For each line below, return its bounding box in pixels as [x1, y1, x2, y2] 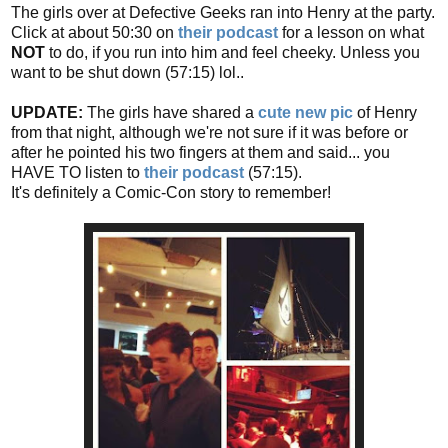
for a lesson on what [278, 23, 424, 41]
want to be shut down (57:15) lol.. [11, 63, 244, 81]
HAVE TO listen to [11, 163, 144, 181]
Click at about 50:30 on [11, 23, 174, 41]
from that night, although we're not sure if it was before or [11, 123, 408, 141]
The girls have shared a [83, 103, 258, 121]
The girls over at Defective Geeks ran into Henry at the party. [11, 3, 435, 21]
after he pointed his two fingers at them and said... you [11, 143, 390, 161]
